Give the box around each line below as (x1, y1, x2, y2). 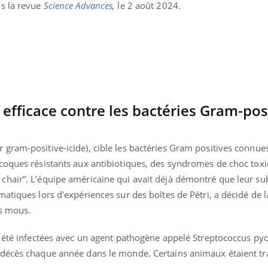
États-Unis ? (55, 23, 103, 35)
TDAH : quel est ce (55, 5, 129, 17)
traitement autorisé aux (55, 14, 153, 26)
